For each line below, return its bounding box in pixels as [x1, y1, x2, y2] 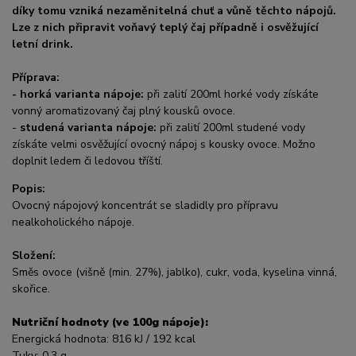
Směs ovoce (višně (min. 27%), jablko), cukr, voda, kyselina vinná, [12, 264, 337, 280]
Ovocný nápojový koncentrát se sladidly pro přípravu [12, 197, 278, 213]
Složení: [12, 247, 56, 263]
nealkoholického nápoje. [12, 214, 134, 230]
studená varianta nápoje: [20, 119, 157, 135]
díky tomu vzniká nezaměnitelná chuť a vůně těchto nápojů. [12, 2, 336, 18]
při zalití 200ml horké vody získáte [144, 86, 319, 102]
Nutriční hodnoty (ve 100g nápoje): [12, 314, 208, 330]
